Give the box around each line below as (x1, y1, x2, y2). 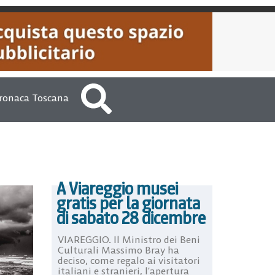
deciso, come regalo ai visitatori (57, 254, 200, 266)
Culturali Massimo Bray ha (57, 243, 179, 256)
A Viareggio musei (56, 177, 178, 199)
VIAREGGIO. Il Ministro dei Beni (57, 233, 200, 246)
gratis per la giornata (56, 192, 200, 214)
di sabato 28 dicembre (56, 206, 206, 229)
